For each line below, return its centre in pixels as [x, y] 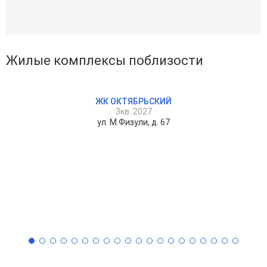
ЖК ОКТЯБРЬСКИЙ [133, 101]
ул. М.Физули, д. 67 [133, 122]
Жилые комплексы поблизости [105, 60]
